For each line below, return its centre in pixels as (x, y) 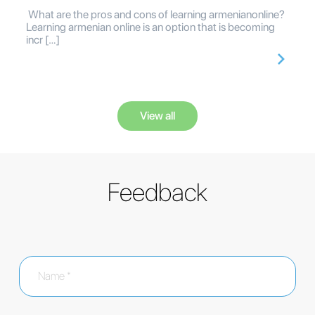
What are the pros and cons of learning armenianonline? (155, 15)
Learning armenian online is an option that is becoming (150, 27)
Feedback (157, 193)
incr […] (43, 40)
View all (157, 116)
